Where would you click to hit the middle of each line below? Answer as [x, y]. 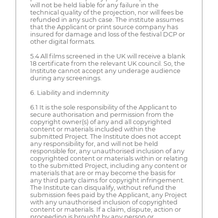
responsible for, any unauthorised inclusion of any [107, 151]
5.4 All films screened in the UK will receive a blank [108, 56]
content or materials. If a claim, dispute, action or [105, 209]
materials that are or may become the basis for [103, 173]
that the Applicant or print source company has [104, 27]
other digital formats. [63, 41]
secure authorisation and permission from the [102, 114]
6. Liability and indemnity [69, 92]
